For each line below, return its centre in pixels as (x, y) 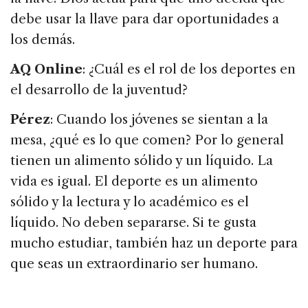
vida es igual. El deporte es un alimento (134, 181)
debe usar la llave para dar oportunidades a (145, 19)
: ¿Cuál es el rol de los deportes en (189, 69)
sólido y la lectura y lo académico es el (130, 202)
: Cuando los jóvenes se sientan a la (159, 120)
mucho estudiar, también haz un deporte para (154, 243)
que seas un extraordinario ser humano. (134, 264)
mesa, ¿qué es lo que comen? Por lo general (147, 140)
